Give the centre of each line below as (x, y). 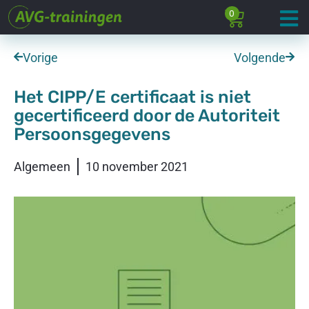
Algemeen (42, 167)
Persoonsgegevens (92, 134)
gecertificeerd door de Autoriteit (147, 116)
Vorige (40, 58)
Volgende (260, 58)
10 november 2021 (137, 167)
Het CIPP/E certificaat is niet (132, 97)
